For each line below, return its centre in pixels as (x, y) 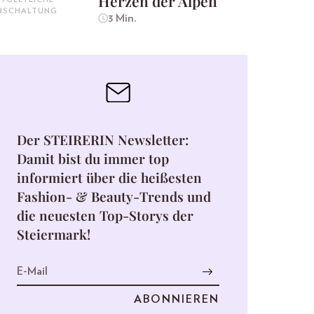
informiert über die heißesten (109, 177)
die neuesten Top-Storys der (105, 215)
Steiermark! (54, 234)
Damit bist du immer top (93, 158)
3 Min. (122, 19)
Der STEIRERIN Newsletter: (103, 139)
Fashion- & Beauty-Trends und (114, 196)
